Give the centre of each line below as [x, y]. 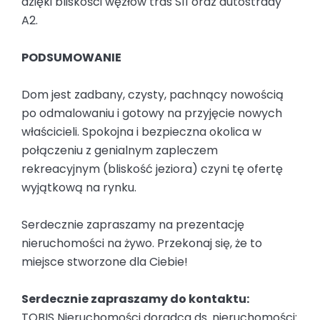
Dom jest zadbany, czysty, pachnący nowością [152, 95]
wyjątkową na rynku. [79, 188]
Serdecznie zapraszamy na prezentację [133, 225]
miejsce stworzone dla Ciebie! [105, 262]
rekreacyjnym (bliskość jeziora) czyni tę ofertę [152, 169]
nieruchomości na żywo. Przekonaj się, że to [142, 244]
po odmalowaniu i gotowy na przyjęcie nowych [152, 114]
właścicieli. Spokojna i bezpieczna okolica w [141, 132]
